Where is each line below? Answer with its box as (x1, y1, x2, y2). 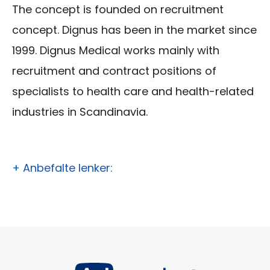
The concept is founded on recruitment (12, 2, 224, 17)
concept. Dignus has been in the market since (12, 22, 257, 38)
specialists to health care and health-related (12, 84, 254, 99)
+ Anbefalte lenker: (12, 160, 113, 176)
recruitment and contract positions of (12, 63, 216, 79)
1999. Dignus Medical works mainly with (12, 43, 219, 58)
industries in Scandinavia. (12, 104, 148, 120)
